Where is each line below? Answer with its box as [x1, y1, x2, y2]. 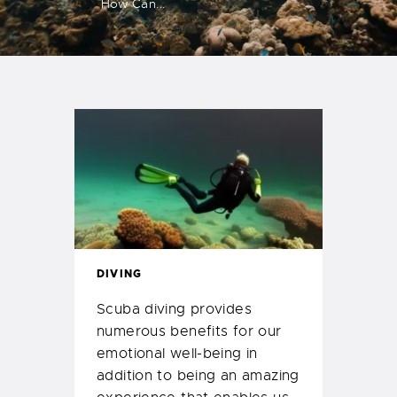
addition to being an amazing [97, 367, 300, 385]
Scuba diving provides [97, 300, 252, 319]
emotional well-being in [97, 345, 258, 363]
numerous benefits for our [97, 323, 282, 341]
